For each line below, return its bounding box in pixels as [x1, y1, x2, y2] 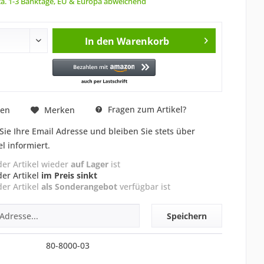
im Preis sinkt [41, 170, 97, 181]
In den [85, 35, 115, 48]
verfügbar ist [117, 181, 170, 192]
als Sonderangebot [41, 181, 117, 192]
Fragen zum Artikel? [105, 104, 186, 115]
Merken [44, 104, 75, 115]
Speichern [167, 210, 207, 222]
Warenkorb [117, 35, 170, 48]
